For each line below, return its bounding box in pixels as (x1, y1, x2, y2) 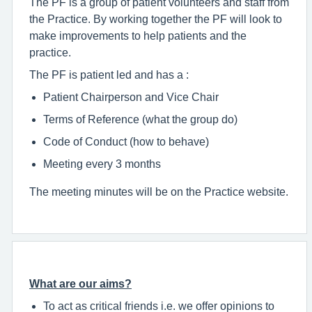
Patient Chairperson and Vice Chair (43, 91, 219, 102)
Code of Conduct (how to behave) (43, 136, 209, 147)
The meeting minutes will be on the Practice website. (29, 186, 288, 197)
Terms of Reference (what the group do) (43, 114, 237, 125)
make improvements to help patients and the (29, 30, 247, 41)
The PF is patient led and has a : (29, 69, 189, 80)
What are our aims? (29, 278, 132, 289)
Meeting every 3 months (43, 158, 161, 169)
